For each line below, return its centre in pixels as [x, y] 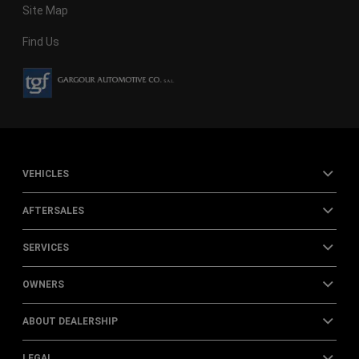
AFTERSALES [53, 210]
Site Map [45, 11]
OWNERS [43, 284]
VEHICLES [45, 173]
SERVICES [45, 247]
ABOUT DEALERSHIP [70, 321]
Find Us [40, 42]
